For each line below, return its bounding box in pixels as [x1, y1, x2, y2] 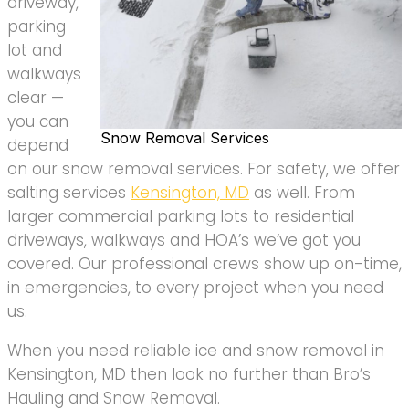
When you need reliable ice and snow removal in [7, 339, 384, 362]
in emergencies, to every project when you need [7, 276, 383, 299]
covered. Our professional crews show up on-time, [7, 252, 402, 275]
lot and [7, 38, 62, 61]
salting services [7, 181, 131, 204]
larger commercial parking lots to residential [7, 204, 354, 227]
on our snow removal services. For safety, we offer [7, 157, 400, 180]
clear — [7, 86, 64, 109]
